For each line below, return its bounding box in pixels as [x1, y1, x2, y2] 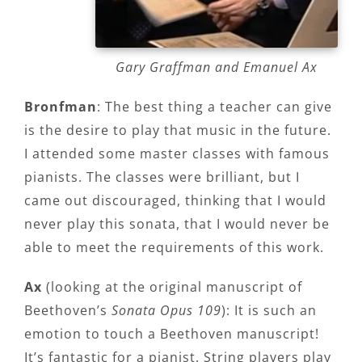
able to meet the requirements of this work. [24, 238, 324, 257]
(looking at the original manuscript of [42, 278, 302, 297]
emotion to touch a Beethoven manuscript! [24, 325, 319, 343]
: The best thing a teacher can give [97, 98, 332, 116]
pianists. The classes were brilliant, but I [24, 168, 300, 187]
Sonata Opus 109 [112, 301, 221, 320]
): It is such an [221, 301, 317, 320]
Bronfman [24, 98, 97, 116]
